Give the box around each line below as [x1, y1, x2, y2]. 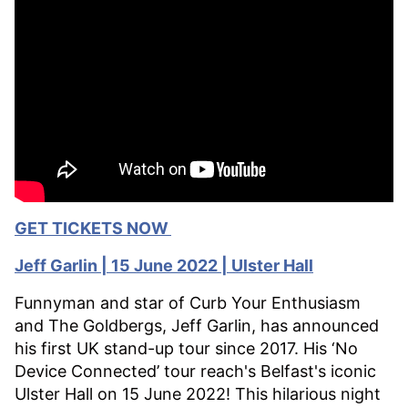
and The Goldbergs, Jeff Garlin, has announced [15, 315, 379, 335]
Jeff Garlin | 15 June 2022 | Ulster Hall [15, 255, 313, 275]
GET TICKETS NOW [15, 218, 171, 238]
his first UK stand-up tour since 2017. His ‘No [15, 338, 358, 358]
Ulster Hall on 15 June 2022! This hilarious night [15, 383, 381, 403]
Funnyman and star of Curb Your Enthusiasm [15, 292, 361, 312]
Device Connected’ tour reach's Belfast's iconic [15, 361, 376, 381]
